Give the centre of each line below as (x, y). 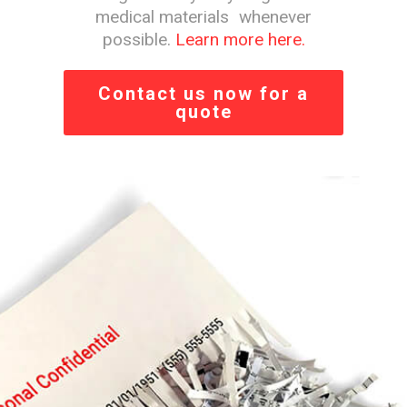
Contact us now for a (203, 94)
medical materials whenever (203, 17)
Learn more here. (240, 40)
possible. (139, 40)
